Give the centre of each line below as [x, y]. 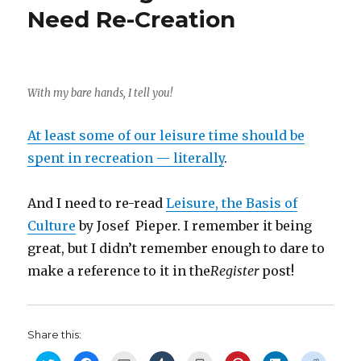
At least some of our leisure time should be [166, 136]
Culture [52, 226]
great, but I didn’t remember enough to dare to [176, 249]
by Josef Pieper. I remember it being [194, 226]
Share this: [55, 335]
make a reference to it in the [119, 271]
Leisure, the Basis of [232, 203]
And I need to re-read [97, 203]
